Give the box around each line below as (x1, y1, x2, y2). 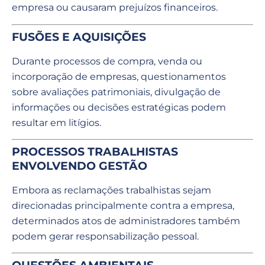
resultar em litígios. (12, 117, 101, 128)
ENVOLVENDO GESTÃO (12, 159, 147, 173)
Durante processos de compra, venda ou (12, 55, 202, 67)
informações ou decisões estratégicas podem (12, 101, 226, 113)
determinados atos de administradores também (12, 215, 240, 227)
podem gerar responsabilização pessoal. (12, 230, 199, 242)
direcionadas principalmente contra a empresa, (12, 199, 234, 211)
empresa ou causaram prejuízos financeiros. (12, 2, 218, 14)
